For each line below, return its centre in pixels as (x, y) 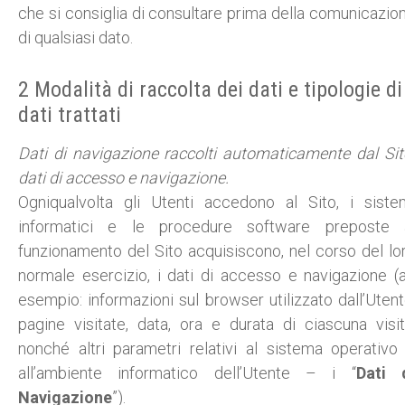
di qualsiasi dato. (75, 37)
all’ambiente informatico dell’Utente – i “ (187, 373)
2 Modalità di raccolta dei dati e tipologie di (210, 89)
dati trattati (70, 115)
